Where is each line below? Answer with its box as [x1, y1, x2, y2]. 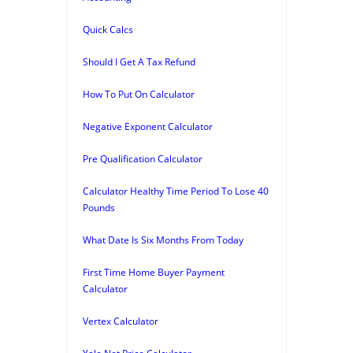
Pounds [83, 200, 115, 214]
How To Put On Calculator [83, 87, 195, 101]
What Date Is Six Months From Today [83, 232, 243, 247]
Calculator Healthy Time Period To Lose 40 [83, 184, 269, 198]
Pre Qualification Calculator [83, 151, 203, 165]
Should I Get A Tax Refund [83, 54, 195, 69]
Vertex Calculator [83, 314, 158, 328]
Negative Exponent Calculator [83, 119, 213, 133]
